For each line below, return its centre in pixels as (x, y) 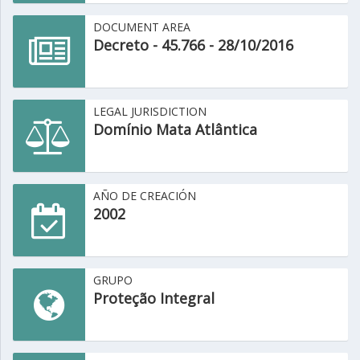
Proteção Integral (154, 298)
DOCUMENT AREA (142, 27)
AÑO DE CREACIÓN (145, 196)
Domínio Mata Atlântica (175, 129)
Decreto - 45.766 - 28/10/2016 (193, 45)
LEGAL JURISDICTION (150, 111)
